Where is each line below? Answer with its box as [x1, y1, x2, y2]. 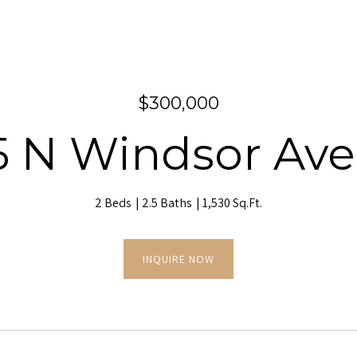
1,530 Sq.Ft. [202, 194, 262, 211]
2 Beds [95, 194, 131, 211]
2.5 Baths [142, 194, 192, 211]
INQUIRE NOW [143, 252, 214, 266]
